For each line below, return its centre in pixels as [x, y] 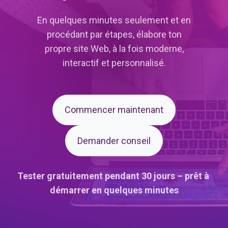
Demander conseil [114, 140]
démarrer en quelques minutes [114, 190]
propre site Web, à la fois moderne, [114, 48]
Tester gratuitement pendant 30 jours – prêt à [114, 176]
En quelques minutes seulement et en [114, 20]
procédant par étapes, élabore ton [114, 34]
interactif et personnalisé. [114, 63]
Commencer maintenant [114, 110]
